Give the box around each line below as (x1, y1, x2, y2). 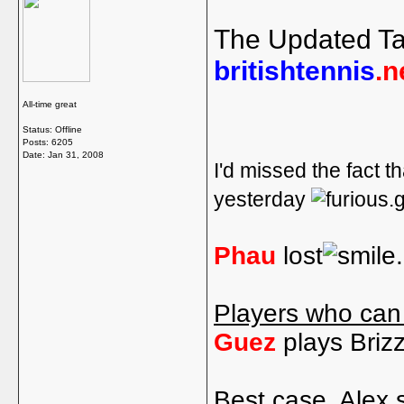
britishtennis (214, 55, 375, 86)
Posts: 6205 (23, 137, 73, 147)
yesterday (214, 188, 311, 211)
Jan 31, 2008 (48, 150, 104, 160)
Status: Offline (23, 124, 82, 134)
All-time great (23, 99, 77, 109)
